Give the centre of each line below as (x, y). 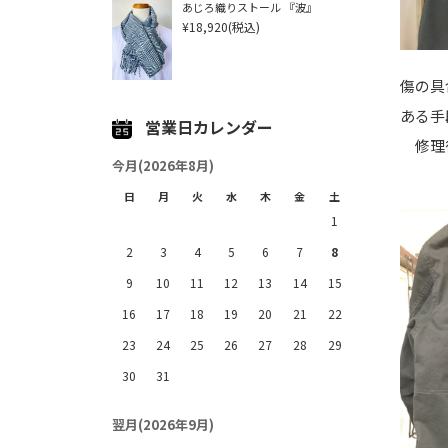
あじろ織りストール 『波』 (249, 8)
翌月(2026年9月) (163, 424)
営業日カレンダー (208, 128)
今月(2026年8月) (163, 165)
